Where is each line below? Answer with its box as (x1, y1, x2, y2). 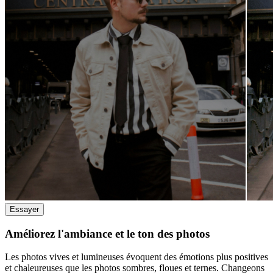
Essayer (10, 204, 39, 214)
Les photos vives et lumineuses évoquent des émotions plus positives (5, 252, 268, 263)
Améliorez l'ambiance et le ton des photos (5, 227, 210, 240)
